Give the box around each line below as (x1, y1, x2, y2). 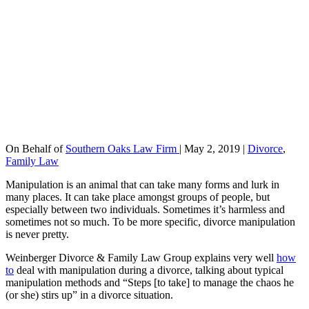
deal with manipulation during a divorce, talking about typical (14, 264, 283, 277)
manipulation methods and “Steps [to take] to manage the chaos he (6, 277, 294, 289)
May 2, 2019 (184, 143, 240, 155)
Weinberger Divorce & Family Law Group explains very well (6, 252, 277, 264)
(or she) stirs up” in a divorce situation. (6, 289, 173, 301)
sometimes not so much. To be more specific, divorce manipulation (6, 216, 295, 228)
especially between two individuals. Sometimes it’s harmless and (6, 203, 285, 216)
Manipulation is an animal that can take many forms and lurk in (6, 179, 279, 191)
